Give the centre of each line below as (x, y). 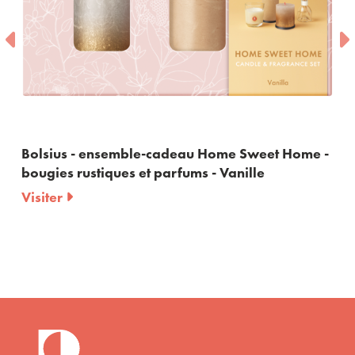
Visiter (44, 197)
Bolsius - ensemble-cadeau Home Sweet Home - (175, 153)
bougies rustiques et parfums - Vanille (143, 172)
